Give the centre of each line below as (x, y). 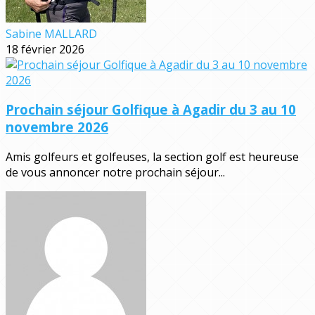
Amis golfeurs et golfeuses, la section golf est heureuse (152, 157)
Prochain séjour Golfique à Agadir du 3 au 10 (151, 110)
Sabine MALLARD (51, 33)
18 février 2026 (45, 49)
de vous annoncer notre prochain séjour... (115, 173)
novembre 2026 (57, 127)
